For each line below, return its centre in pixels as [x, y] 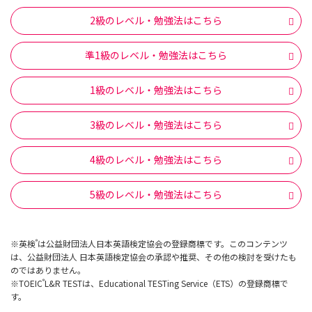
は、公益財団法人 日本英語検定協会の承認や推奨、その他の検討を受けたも [154, 256]
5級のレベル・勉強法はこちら [156, 195]
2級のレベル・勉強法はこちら [156, 21]
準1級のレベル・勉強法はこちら [156, 55]
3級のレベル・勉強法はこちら [156, 125]
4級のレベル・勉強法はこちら [156, 160]
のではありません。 [48, 270]
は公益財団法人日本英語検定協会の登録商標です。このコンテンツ [163, 243]
